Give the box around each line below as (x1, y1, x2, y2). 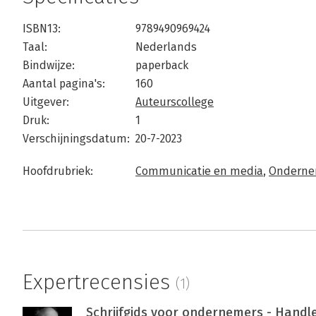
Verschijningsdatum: (23, 132, 130, 146)
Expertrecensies (23, 269, 176, 296)
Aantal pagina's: (23, 77, 105, 91)
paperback (135, 59, 188, 73)
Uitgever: (23, 95, 69, 109)
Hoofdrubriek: (23, 164, 93, 178)
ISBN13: (23, 22, 61, 36)
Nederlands (135, 40, 197, 54)
